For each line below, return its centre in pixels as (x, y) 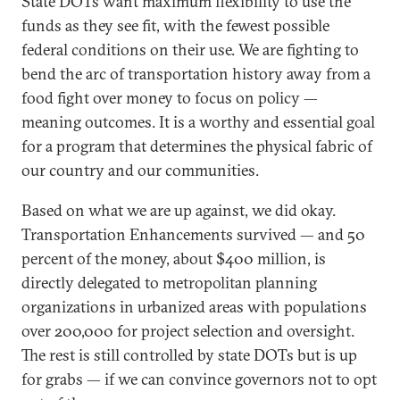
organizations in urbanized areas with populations (194, 306)
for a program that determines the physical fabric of (197, 146)
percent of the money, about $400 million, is (174, 258)
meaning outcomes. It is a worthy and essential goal (198, 121)
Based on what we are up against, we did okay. (179, 210)
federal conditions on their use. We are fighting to (190, 49)
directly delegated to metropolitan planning (169, 282)
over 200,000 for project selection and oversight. (188, 330)
